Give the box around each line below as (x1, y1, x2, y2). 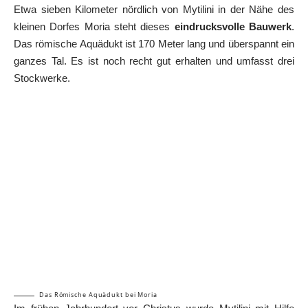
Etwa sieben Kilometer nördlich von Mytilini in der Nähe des (14, 3, 294, 15)
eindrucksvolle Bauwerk (174, 20, 292, 32)
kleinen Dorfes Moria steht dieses (14, 20, 175, 32)
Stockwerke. (14, 71, 70, 84)
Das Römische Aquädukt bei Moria (39, 290, 157, 300)
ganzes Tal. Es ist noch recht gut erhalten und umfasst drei (14, 54, 294, 67)
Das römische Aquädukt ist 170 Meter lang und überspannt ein (14, 37, 294, 49)
